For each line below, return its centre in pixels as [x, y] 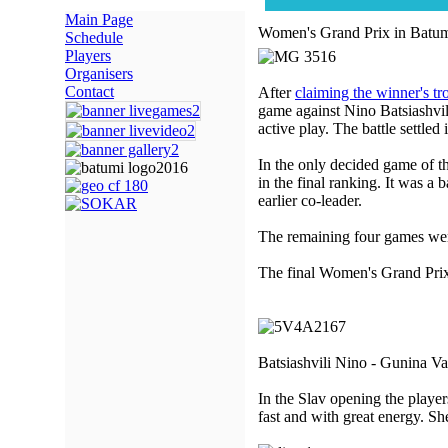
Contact [89, 91]
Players [88, 55]
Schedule [94, 37]
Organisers [99, 73]
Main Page [99, 19]
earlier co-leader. [310, 200]
